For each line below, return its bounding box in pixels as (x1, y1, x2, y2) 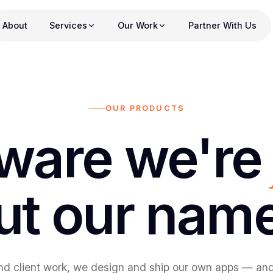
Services (49, 20, 88, 30)
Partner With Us (188, 20, 257, 30)
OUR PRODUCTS (105, 103, 185, 113)
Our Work (118, 20, 158, 30)
